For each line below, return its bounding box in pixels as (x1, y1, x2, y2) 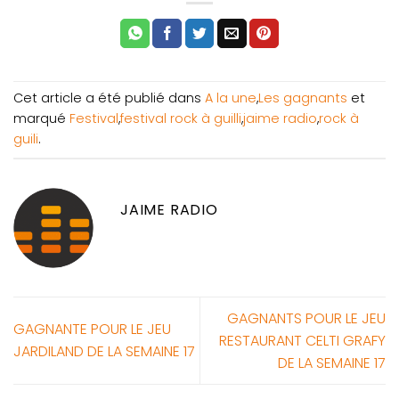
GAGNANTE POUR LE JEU (13, 319, 171, 340)
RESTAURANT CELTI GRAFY (219, 330, 386, 351)
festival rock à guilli (120, 110, 241, 128)
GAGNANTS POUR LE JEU (227, 307, 386, 329)
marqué (13, 110, 69, 128)
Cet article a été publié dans (13, 89, 205, 108)
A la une (205, 89, 256, 108)
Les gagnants (258, 89, 347, 108)
